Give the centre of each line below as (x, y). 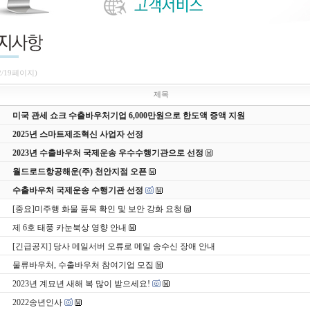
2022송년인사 (37, 302)
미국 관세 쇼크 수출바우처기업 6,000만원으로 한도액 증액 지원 (129, 116)
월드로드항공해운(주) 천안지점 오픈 (80, 172)
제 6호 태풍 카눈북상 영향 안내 (70, 228)
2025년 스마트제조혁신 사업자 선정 (78, 134)
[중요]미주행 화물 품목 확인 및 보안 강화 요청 (97, 209)
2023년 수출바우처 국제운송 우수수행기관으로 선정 (108, 153)
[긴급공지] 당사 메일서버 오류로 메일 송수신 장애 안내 (114, 246)
